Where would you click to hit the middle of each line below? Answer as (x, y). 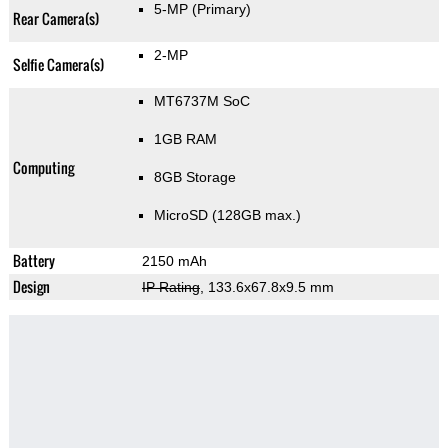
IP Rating (170, 287)
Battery (33, 261)
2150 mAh (174, 261)
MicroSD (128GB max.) (227, 215)
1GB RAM (185, 139)
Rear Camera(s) (55, 19)
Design (31, 287)
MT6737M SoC (201, 101)
